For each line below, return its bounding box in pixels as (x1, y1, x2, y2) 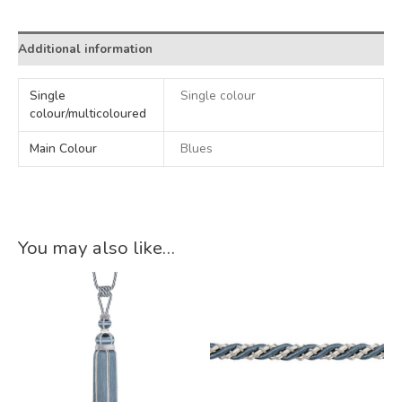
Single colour (180, 87, 257, 105)
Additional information (18, 39, 153, 57)
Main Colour (30, 140, 98, 158)
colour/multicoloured (30, 105, 147, 123)
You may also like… (18, 234, 175, 260)
